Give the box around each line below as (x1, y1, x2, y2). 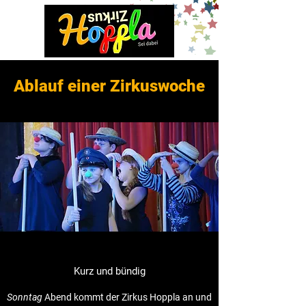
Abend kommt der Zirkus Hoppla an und (42, 292, 212, 303)
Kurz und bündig (73, 265, 145, 277)
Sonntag (7, 292, 42, 303)
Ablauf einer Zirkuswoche (14, 76, 205, 96)
